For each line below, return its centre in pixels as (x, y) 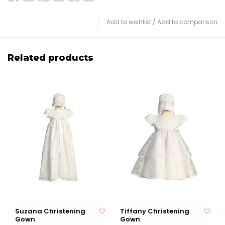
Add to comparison (187, 22)
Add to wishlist (129, 22)
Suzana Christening (50, 211)
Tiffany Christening (155, 211)
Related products (50, 58)
